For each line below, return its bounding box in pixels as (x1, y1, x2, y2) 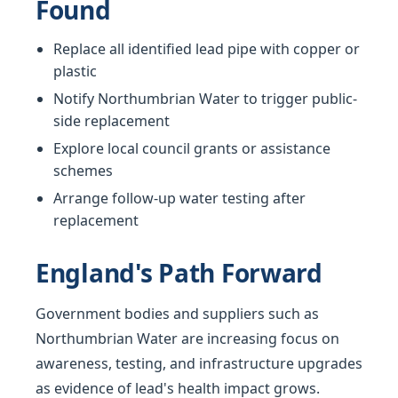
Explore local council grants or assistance (53, 139, 330, 159)
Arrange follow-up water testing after (53, 188, 306, 209)
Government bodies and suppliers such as (36, 304, 319, 324)
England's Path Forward (36, 256, 322, 291)
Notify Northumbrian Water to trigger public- (53, 89, 357, 109)
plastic (53, 61, 97, 82)
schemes (53, 161, 113, 181)
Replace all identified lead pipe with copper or (53, 39, 360, 60)
